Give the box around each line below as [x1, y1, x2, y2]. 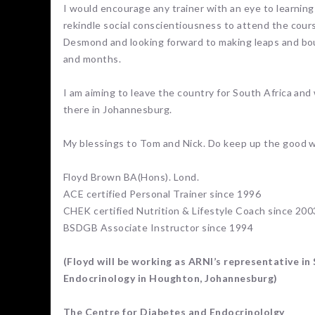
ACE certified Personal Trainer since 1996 [63, 188, 262, 200]
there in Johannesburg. [63, 103, 172, 116]
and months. [63, 53, 122, 65]
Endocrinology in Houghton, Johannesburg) [63, 272, 278, 285]
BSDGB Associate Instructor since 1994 [63, 221, 254, 234]
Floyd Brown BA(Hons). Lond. [63, 171, 200, 184]
